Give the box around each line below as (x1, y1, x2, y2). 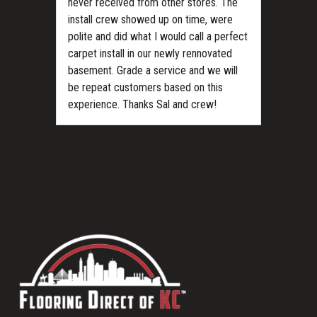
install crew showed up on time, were (68, 12, 233, 26)
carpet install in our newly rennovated (68, 46, 232, 60)
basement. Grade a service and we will (68, 63, 238, 77)
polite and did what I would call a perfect (68, 29, 248, 43)
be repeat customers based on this (68, 80, 223, 94)
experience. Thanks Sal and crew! (68, 97, 217, 111)
